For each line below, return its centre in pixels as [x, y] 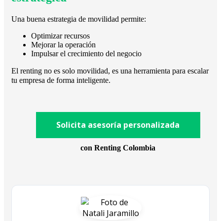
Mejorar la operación [63, 44]
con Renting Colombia [118, 147]
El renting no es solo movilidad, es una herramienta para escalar [110, 71]
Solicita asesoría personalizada [118, 125]
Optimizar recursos [60, 36]
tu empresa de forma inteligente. [61, 80]
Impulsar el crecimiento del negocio [86, 53]
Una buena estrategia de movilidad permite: [79, 19]
